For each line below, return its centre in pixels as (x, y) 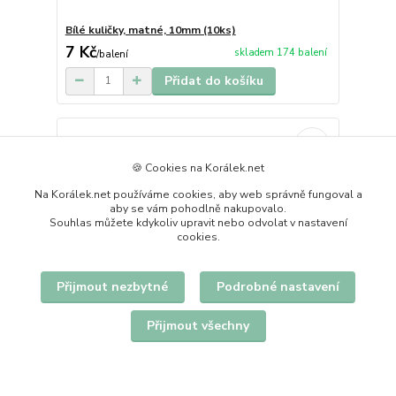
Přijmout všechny (198, 326)
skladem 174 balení (280, 53)
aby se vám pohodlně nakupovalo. (198, 208)
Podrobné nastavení (278, 286)
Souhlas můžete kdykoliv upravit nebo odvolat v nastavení (198, 222)
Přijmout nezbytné (113, 286)
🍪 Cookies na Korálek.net (198, 168)
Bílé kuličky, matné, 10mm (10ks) (150, 30)
